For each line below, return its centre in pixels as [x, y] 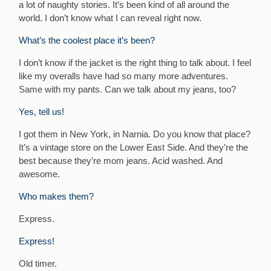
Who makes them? [57, 196]
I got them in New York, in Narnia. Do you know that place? [135, 134]
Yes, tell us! [42, 111]
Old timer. [38, 263]
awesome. [40, 174]
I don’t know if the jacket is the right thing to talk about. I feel [135, 62]
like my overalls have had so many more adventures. [124, 76]
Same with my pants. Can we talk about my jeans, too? [128, 89]
